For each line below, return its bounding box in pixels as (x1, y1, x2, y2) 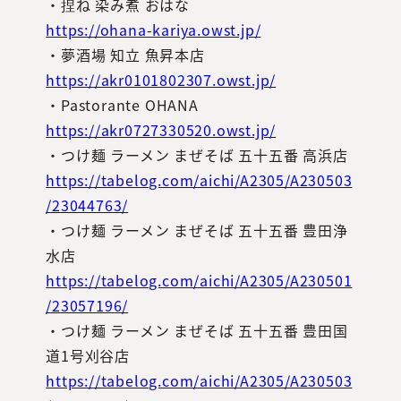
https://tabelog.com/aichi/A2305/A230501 (46, 269, 353, 291)
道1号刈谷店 (46, 344, 130, 366)
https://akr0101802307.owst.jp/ (46, 68, 277, 90)
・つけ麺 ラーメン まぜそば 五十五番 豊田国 (46, 319, 348, 341)
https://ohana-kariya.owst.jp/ (46, 18, 261, 40)
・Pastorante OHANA (46, 93, 199, 115)
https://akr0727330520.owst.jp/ (46, 118, 277, 141)
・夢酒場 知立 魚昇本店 (46, 43, 205, 65)
